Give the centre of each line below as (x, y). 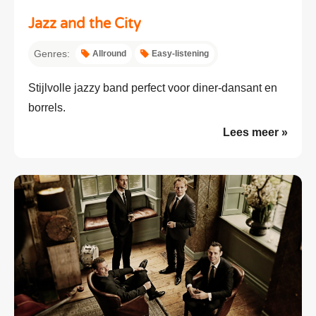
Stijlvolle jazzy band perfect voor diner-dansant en (153, 87)
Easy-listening (180, 53)
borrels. (47, 107)
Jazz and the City (85, 24)
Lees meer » (255, 132)
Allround (109, 53)
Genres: (52, 53)
